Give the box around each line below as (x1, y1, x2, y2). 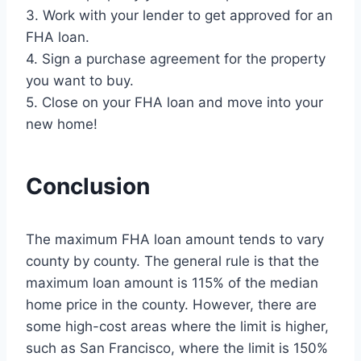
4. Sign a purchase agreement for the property (26, 51, 326, 68)
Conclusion (26, 172, 150, 201)
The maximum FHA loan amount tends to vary (26, 231, 324, 248)
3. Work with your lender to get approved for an (26, 7, 333, 24)
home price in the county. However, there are (26, 297, 317, 313)
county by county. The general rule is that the (26, 253, 319, 270)
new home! (26, 116, 98, 133)
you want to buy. (26, 73, 134, 89)
